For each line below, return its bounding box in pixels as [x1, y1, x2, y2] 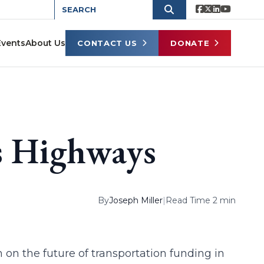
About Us [25, 38, 66, 48]
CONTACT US [77, 38, 137, 48]
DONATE [170, 38, 210, 48]
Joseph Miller [108, 195, 163, 206]
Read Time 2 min [165, 195, 236, 206]
